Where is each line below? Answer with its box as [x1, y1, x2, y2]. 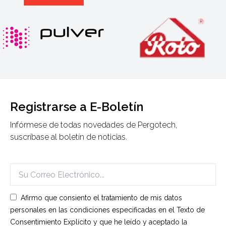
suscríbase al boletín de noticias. [10, 132, 127, 142]
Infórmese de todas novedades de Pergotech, [10, 120, 177, 130]
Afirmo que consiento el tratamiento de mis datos [21, 194, 182, 202]
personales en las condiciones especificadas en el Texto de [10, 206, 205, 214]
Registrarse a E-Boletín [10, 99, 143, 115]
